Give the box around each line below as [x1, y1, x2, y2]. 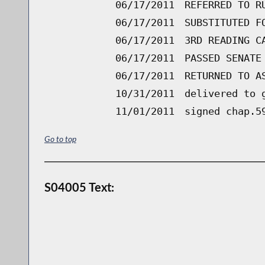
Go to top [44, 134, 76, 144]
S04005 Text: [44, 180, 114, 195]
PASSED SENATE [184, 51, 261, 64]
